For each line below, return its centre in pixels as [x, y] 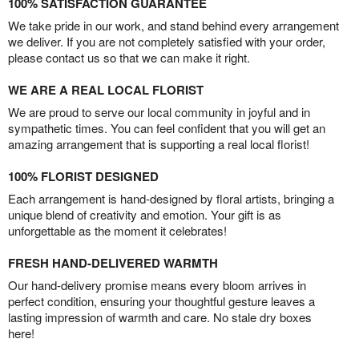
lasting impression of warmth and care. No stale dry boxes [160, 317]
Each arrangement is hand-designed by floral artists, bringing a [171, 198]
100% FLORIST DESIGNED [83, 176]
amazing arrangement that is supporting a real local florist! [159, 143]
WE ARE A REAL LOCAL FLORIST [106, 89]
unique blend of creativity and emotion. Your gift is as [145, 214]
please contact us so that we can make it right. [129, 57]
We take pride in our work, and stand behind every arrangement [173, 25]
